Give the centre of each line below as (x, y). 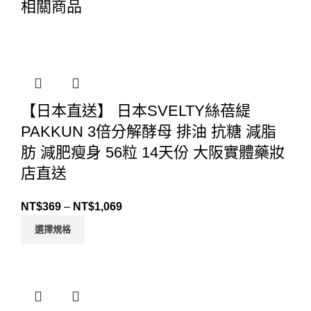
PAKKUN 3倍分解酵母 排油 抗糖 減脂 (149, 132)
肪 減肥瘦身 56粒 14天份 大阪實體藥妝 (153, 153)
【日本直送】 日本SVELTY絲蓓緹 (136, 111)
